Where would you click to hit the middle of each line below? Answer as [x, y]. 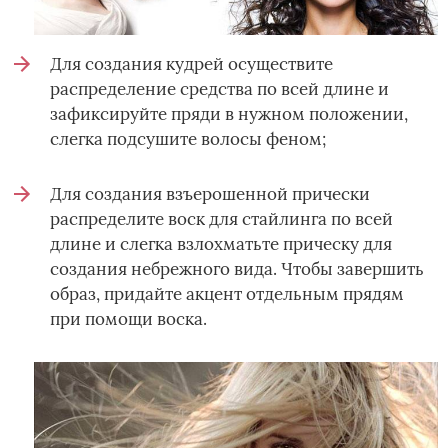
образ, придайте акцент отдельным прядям [227, 294]
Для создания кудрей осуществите [191, 64]
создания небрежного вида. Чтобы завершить [237, 269]
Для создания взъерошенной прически [210, 194]
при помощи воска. [128, 319]
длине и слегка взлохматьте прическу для [221, 244]
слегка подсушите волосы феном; [188, 139]
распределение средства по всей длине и [219, 89]
